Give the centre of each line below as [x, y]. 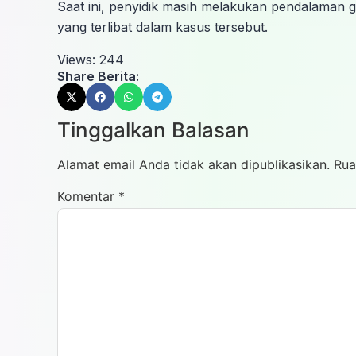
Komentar [88, 196]
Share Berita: [98, 76]
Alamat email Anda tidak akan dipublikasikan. [193, 164]
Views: [76, 59]
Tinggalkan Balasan [153, 130]
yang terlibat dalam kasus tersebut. [163, 27]
